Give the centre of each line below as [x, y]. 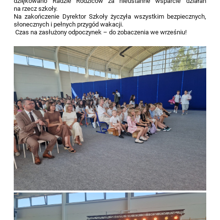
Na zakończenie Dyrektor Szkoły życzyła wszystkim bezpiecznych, [110, 17]
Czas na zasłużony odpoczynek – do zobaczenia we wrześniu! [100, 32]
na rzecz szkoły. [37, 9]
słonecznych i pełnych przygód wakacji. [69, 25]
